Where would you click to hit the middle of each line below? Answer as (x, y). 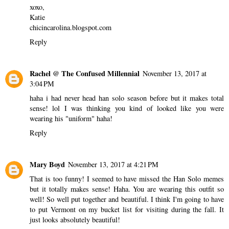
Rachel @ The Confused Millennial (85, 74)
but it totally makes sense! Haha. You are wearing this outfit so (127, 189)
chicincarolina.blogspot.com (71, 28)
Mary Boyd (47, 165)
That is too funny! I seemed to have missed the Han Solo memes (127, 179)
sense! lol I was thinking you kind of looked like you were (127, 108)
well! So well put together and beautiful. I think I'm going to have (127, 199)
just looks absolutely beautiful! (75, 220)
